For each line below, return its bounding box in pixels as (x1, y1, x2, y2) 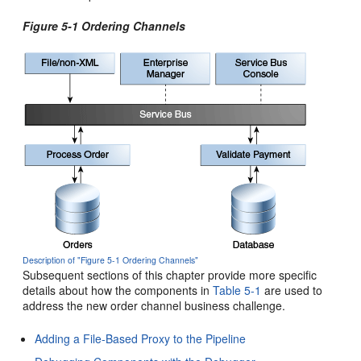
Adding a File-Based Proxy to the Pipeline (35, 330, 247, 346)
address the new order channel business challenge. (23, 297, 286, 313)
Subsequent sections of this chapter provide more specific (23, 267, 317, 283)
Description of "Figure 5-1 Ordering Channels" (23, 254, 199, 266)
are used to (261, 282, 323, 298)
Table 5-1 (213, 282, 262, 298)
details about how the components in (23, 282, 214, 298)
